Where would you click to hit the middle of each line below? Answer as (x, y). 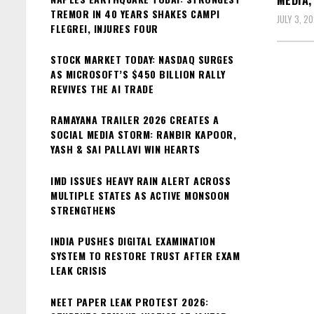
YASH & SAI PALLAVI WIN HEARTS (125, 149)
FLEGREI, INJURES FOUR (104, 28)
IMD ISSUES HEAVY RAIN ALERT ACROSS (141, 180)
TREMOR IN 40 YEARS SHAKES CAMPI (135, 13)
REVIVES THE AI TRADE (102, 88)
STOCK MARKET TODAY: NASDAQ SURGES (142, 59)
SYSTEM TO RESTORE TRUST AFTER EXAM (145, 256)
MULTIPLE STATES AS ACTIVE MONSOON (140, 195)
